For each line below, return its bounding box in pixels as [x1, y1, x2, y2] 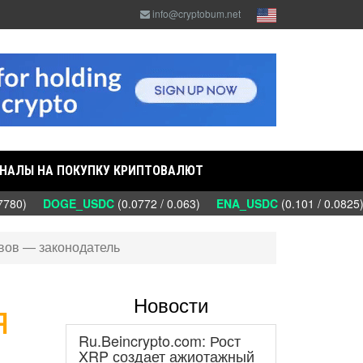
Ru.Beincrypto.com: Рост [79, 330, 241, 351]
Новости [134, 295, 208, 317]
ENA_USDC [204, 195, 267, 211]
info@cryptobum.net [152, 6, 241, 20]
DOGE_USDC [31, 195, 103, 211]
